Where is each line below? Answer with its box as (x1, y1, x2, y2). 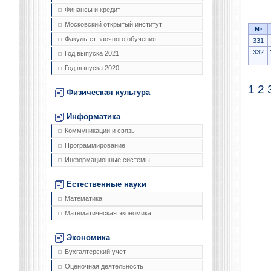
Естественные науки (67, 180, 146, 189)
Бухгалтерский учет (65, 248, 126, 256)
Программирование (65, 142, 125, 149)
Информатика (67, 112, 120, 122)
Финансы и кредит (65, 6, 120, 14)
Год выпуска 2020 (65, 64, 119, 72)
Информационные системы (65, 156, 150, 164)
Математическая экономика (65, 209, 151, 217)
